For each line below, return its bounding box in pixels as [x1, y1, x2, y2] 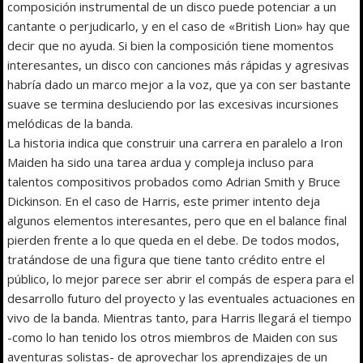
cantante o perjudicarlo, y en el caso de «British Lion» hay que [7, 17, 351, 34]
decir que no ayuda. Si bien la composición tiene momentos [7, 36, 335, 53]
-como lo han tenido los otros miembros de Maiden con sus [7, 328, 339, 345]
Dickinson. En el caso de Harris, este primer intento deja [7, 192, 321, 209]
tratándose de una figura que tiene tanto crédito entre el [7, 250, 326, 267]
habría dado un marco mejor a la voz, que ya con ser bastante [7, 75, 352, 92]
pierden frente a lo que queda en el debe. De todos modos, [7, 231, 340, 248]
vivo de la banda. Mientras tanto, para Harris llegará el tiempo [7, 309, 352, 326]
